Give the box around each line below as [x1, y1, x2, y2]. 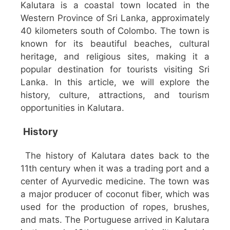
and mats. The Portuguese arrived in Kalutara [21, 215, 209, 225]
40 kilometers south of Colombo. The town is [21, 26, 209, 36]
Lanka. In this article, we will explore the [21, 77, 209, 88]
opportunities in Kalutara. [21, 103, 124, 113]
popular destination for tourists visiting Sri [21, 64, 209, 75]
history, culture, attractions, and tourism [21, 90, 209, 101]
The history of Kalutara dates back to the [21, 150, 209, 161]
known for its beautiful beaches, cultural [21, 39, 209, 49]
